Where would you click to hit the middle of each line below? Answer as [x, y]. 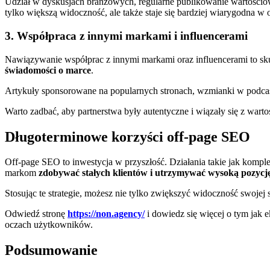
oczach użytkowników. [49, 225]
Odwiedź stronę [36, 214]
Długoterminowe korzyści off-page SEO [127, 137]
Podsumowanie [51, 250]
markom [22, 173]
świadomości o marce [48, 70]
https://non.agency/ [106, 214]
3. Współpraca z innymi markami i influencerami [126, 36]
